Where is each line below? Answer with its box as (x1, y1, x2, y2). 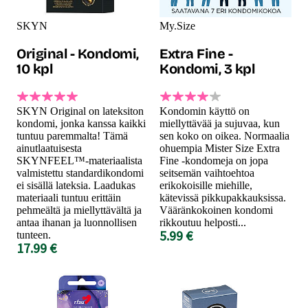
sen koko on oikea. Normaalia (159, 129, 289, 142)
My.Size (159, 19, 195, 32)
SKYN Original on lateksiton (16, 104, 144, 117)
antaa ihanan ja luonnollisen (16, 216, 137, 228)
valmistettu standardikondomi (16, 166, 144, 179)
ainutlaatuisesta (16, 142, 82, 154)
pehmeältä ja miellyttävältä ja (16, 203, 142, 216)
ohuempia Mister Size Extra (159, 142, 280, 154)
